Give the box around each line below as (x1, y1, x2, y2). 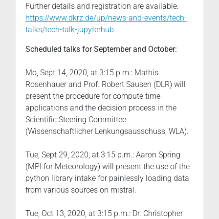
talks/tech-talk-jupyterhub (25, 25, 114, 34)
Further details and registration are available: (25, 1, 178, 11)
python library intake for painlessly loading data (25, 174, 189, 183)
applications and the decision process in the (25, 103, 176, 112)
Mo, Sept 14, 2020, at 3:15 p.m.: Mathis (25, 68, 158, 77)
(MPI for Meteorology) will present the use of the (25, 162, 190, 171)
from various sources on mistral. (25, 185, 136, 195)
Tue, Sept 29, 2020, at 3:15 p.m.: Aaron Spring (25, 150, 180, 159)
